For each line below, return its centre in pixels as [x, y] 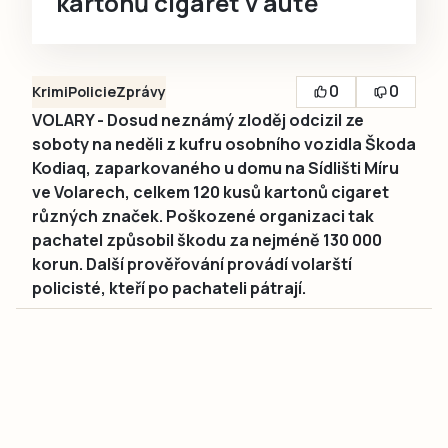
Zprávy [141, 91]
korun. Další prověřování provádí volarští [192, 263]
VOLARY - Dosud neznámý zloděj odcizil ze [198, 119]
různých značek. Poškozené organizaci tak [203, 215]
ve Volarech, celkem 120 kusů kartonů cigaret [210, 191]
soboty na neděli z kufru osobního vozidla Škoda [224, 143]
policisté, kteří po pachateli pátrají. [169, 287]
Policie [92, 91]
